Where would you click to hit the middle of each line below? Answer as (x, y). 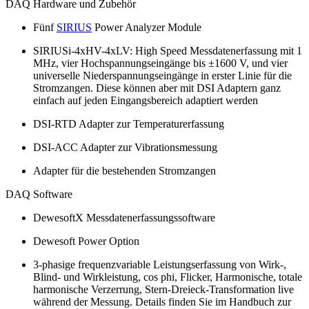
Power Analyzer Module (147, 27)
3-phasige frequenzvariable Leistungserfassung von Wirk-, (160, 264)
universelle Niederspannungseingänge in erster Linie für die (162, 75)
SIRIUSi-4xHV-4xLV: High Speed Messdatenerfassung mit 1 (168, 50)
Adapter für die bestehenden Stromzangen (124, 170)
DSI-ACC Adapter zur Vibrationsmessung (125, 147)
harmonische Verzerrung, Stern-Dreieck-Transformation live (163, 289)
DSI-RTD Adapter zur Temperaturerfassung (129, 123)
